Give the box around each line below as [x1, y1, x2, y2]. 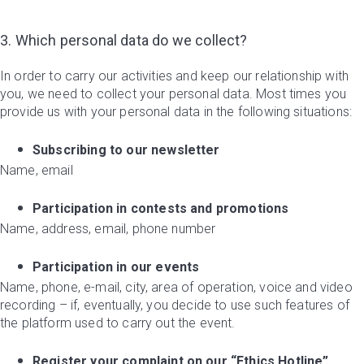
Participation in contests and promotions [32, 201, 289, 216]
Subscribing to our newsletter [32, 142, 220, 158]
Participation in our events [32, 259, 200, 275]
